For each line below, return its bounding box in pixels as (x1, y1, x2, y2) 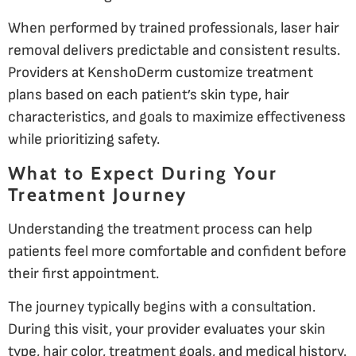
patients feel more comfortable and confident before (8, 242, 346, 261)
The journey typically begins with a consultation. (8, 297, 315, 316)
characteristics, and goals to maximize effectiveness (8, 108, 346, 127)
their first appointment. (8, 264, 159, 283)
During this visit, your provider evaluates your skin (8, 319, 326, 339)
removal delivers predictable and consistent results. (8, 41, 340, 60)
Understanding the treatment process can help (8, 219, 312, 238)
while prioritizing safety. (8, 130, 160, 149)
